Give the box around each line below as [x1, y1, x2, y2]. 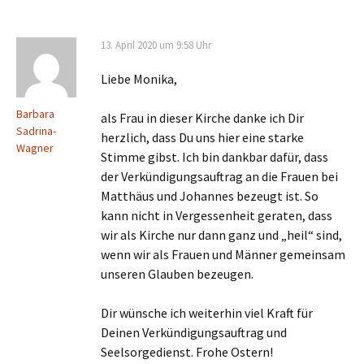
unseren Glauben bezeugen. [101, 266, 253, 283]
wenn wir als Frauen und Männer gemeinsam [101, 246, 345, 263]
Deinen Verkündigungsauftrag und [101, 324, 287, 341]
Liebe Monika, [101, 71, 177, 88]
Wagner [16, 141, 54, 156]
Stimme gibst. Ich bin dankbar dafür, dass [101, 149, 328, 166]
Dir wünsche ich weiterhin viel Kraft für [101, 305, 313, 322]
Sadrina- [16, 123, 56, 139]
